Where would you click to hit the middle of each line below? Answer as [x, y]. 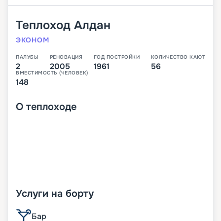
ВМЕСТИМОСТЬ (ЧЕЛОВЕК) [52, 73]
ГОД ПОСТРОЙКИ [116, 57]
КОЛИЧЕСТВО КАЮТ [178, 57]
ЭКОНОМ [33, 40]
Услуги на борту [55, 194]
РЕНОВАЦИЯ [66, 57]
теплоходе [51, 107]
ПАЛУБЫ [27, 57]
